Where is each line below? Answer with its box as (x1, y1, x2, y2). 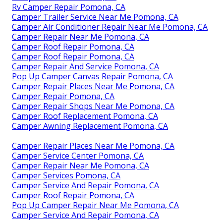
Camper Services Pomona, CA (12, 170, 120, 181)
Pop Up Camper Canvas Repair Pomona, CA (12, 71, 173, 82)
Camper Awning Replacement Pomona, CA (12, 120, 168, 132)
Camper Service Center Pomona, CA (12, 150, 144, 162)
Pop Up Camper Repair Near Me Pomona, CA (12, 200, 179, 211)
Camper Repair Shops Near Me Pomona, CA (12, 101, 174, 112)
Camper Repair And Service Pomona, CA (12, 61, 159, 72)
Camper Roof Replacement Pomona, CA (12, 111, 158, 122)
